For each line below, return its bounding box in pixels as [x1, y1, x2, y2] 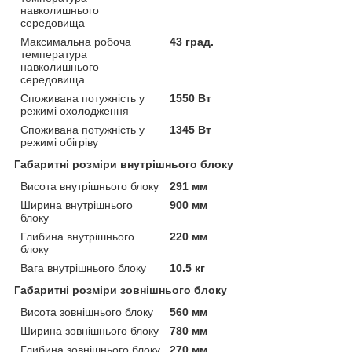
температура [20, 47, 87, 60]
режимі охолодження [20, 104, 129, 117]
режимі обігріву [20, 135, 98, 148]
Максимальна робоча [20, 35, 131, 48]
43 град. [170, 35, 214, 48]
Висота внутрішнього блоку [20, 179, 159, 192]
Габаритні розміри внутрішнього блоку [14, 157, 233, 170]
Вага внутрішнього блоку [20, 261, 146, 274]
